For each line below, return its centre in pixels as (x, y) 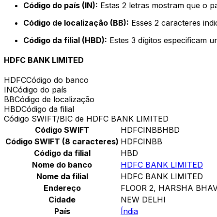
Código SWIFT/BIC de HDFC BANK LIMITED (86, 119)
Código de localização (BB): (76, 23)
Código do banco (57, 80)
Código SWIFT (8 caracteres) (62, 142)
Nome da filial (62, 177)
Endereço (62, 188)
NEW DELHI (143, 200)
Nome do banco (62, 165)
